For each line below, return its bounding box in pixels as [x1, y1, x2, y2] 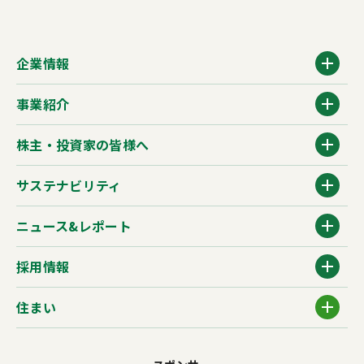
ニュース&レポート [16, 216, 132, 236]
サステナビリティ [16, 175, 122, 196]
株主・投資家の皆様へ [16, 135, 149, 155]
